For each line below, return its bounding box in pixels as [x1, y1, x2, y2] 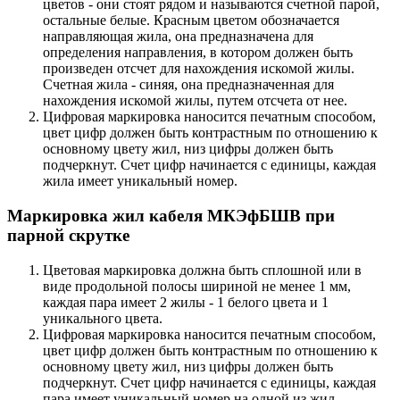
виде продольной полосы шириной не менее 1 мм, [43, 278, 351, 294]
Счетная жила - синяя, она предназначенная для [43, 77, 334, 93]
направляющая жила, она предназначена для [43, 29, 313, 45]
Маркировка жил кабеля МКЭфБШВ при [7, 205, 335, 225]
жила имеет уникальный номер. [43, 173, 241, 189]
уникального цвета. [43, 310, 162, 326]
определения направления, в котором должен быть [43, 45, 353, 61]
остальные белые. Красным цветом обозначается [43, 12, 339, 29]
